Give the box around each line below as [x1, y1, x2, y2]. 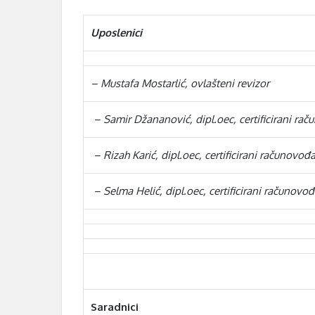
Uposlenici [91, 25, 142, 39]
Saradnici [91, 300, 139, 314]
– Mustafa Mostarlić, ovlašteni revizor [91, 76, 269, 90]
